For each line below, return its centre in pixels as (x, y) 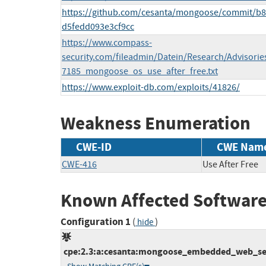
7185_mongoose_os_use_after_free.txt (140, 72)
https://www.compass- (107, 43)
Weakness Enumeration (156, 123)
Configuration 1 (96, 222)
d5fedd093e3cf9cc (98, 27)
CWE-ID (94, 147)
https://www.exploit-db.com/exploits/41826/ (151, 88)
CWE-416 (79, 164)
